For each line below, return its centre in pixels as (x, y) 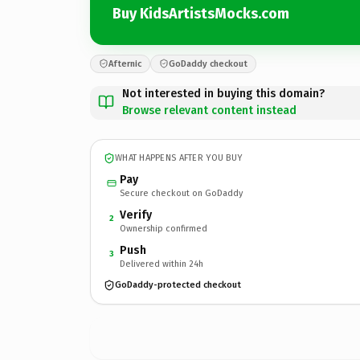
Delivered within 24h (162, 264)
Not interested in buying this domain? (223, 93)
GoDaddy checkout (208, 63)
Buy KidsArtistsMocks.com (201, 14)
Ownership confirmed (164, 228)
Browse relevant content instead (209, 110)
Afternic (125, 63)
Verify (136, 215)
